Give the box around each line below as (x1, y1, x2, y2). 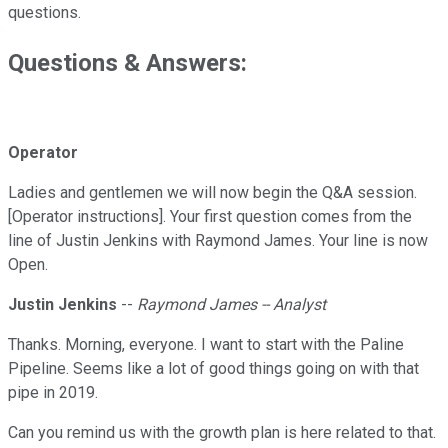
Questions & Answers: (8, 49, 247, 78)
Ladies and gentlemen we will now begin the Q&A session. (8, 183, 417, 203)
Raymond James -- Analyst (137, 295, 326, 315)
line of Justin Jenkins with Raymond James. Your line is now (8, 231, 428, 251)
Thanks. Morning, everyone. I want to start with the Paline (8, 335, 404, 355)
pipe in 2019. (8, 383, 98, 403)
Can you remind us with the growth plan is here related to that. (8, 423, 436, 443)
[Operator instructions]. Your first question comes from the (8, 207, 412, 227)
